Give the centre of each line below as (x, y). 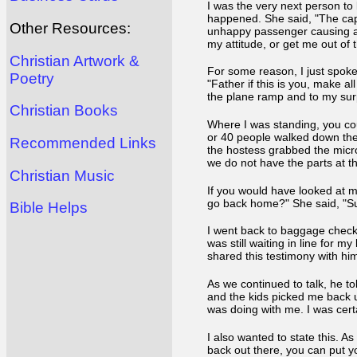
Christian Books (64, 111)
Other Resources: (70, 29)
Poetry (32, 78)
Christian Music (62, 175)
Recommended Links (83, 143)
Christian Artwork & (75, 61)
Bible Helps (49, 208)
